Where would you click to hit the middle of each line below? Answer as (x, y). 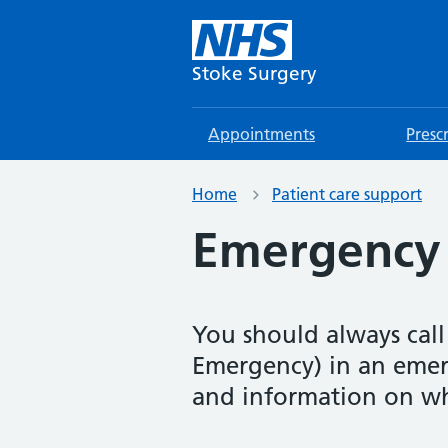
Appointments (261, 134)
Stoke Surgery (254, 73)
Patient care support (347, 194)
